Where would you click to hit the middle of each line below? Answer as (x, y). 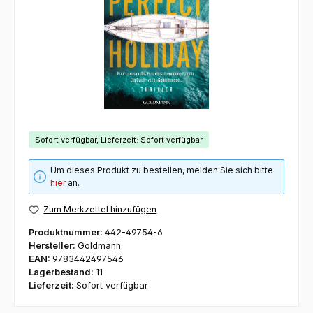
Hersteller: (53, 245)
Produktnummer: (67, 232)
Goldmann (99, 245)
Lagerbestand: (62, 272)
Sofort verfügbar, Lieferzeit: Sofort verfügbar (119, 139)
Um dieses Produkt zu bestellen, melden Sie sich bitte (162, 170)
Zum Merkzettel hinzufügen (100, 210)
